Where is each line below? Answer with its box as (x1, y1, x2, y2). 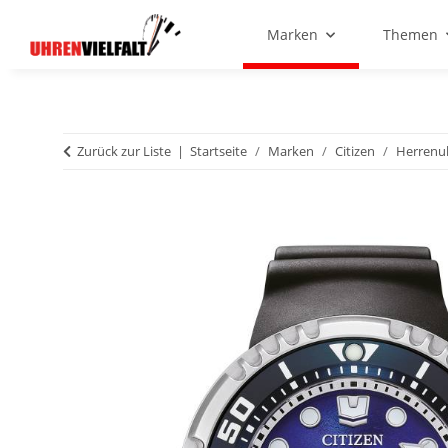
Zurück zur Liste (77, 142, 171, 161)
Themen (383, 25, 439, 45)
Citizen (335, 142, 375, 161)
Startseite (190, 142, 247, 161)
